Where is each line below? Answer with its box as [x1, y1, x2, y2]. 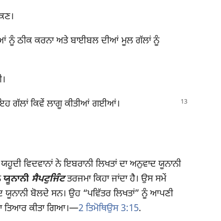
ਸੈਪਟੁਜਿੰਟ [32, 173, 65, 185]
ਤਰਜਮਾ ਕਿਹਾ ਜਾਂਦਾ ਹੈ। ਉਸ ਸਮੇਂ [65, 173, 166, 185]
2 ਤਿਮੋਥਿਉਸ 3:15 [78, 202, 139, 215]
